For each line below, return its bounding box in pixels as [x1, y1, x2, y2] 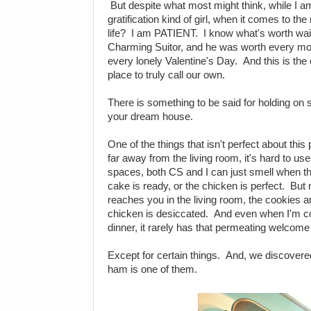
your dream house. [108, 111, 193, 123]
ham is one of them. [108, 264, 197, 276]
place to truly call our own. [108, 69, 225, 81]
